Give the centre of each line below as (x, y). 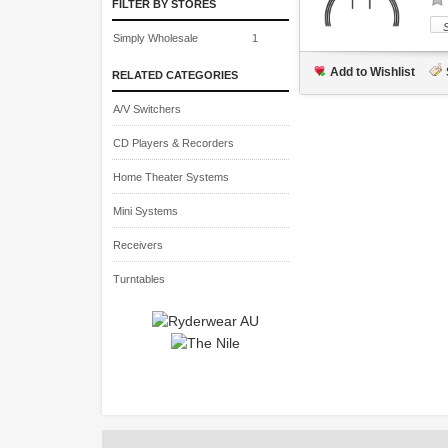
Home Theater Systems (171, 177)
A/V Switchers (147, 109)
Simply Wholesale (155, 38)
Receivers (138, 245)
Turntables (139, 279)
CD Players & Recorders (173, 143)
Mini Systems (145, 211)
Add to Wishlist (372, 72)
